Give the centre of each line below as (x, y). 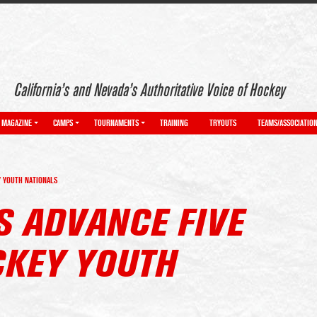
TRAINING (174, 123)
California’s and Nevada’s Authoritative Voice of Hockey (150, 91)
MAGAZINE (17, 123)
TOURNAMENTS (116, 123)
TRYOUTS (223, 123)
